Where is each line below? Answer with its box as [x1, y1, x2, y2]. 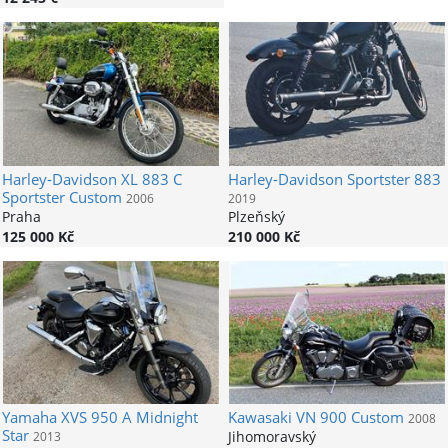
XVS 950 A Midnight [56, 406, 198, 428]
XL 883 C [116, 168, 182, 190]
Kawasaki [227, 406, 292, 428]
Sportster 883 [342, 168, 441, 190]
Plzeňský [227, 206, 285, 226]
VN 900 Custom [291, 406, 404, 428]
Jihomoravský [227, 426, 316, 446]
